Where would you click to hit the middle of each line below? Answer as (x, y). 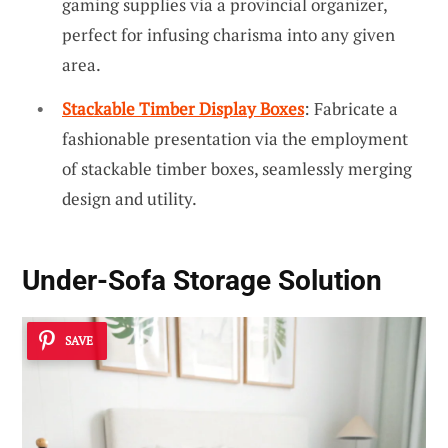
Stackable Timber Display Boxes (183, 108)
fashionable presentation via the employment (235, 138)
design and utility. (129, 198)
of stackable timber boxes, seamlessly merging (237, 168)
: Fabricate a (351, 108)
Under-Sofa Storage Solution (202, 281)
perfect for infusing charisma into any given (228, 35)
